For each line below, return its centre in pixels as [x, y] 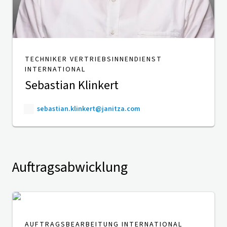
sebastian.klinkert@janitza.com [89, 109]
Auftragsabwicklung [70, 167]
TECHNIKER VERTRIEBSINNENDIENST [93, 60]
